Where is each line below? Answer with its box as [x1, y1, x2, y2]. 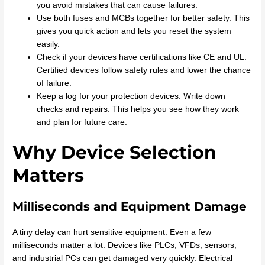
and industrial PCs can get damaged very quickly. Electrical [12, 254, 233, 263]
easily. [37, 39, 60, 49]
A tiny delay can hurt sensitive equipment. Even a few [12, 228, 212, 237]
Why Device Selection [12, 141, 217, 164]
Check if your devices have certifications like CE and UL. [37, 52, 247, 62]
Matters [12, 164, 85, 187]
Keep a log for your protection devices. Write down [37, 91, 226, 101]
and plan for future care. [37, 117, 128, 127]
